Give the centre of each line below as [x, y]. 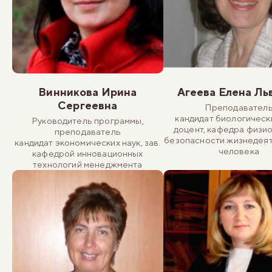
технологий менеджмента [88, 164]
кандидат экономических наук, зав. [88, 142]
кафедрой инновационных [88, 153]
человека [239, 151]
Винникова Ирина [88, 92]
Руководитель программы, [88, 120]
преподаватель [87, 131]
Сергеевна [88, 105]
